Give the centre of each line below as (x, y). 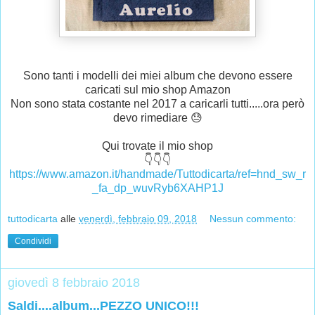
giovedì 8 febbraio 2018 (74, 282)
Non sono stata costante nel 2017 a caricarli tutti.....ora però (157, 104)
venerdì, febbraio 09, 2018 (138, 218)
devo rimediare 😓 (157, 118)
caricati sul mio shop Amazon (157, 90)
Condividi (33, 241)
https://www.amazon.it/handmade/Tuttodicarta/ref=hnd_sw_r (157, 174)
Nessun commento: (253, 218)
